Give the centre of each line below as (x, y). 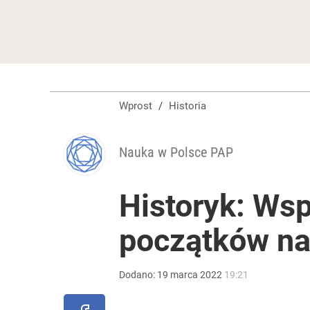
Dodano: (138, 275)
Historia (191, 106)
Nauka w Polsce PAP (176, 152)
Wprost (136, 106)
